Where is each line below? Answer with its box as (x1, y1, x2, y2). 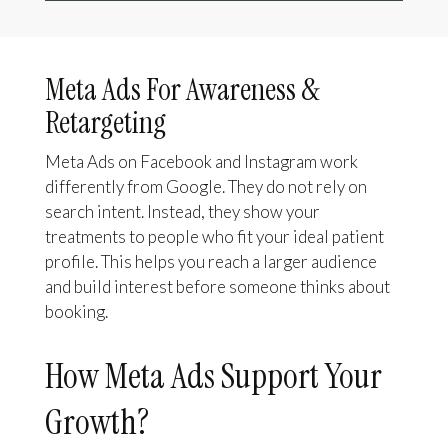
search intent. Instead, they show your (44, 201, 320, 223)
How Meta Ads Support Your (44, 353, 382, 400)
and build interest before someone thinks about (44, 276, 390, 298)
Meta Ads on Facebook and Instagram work (44, 151, 358, 173)
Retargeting (44, 103, 166, 143)
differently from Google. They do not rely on (44, 176, 367, 198)
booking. (44, 301, 108, 323)
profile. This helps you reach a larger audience (44, 251, 377, 273)
